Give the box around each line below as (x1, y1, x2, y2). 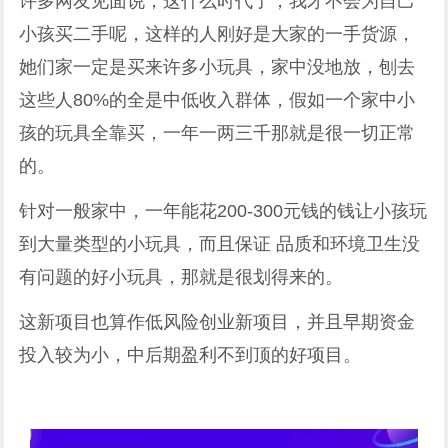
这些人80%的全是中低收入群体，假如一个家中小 (19, 89, 416, 110)
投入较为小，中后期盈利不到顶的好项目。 (19, 344, 362, 365)
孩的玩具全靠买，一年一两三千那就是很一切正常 (19, 122, 416, 143)
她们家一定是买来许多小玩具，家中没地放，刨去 (19, 56, 416, 77)
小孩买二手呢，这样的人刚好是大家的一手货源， (19, 23, 416, 44)
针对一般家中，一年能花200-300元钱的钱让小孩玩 (19, 200, 428, 221)
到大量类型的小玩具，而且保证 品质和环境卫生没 (19, 233, 421, 254)
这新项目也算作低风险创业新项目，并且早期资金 (19, 311, 416, 332)
